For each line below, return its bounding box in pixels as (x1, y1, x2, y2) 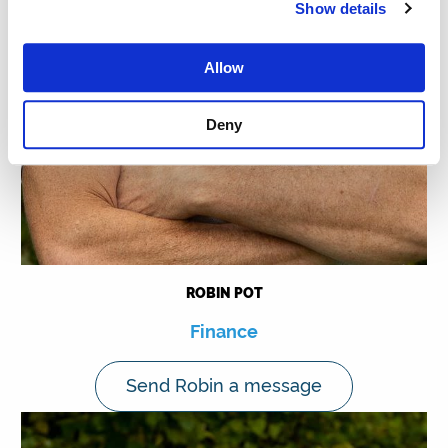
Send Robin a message (126, 372, 322, 397)
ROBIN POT (185, 282, 263, 303)
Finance (190, 318, 258, 343)
